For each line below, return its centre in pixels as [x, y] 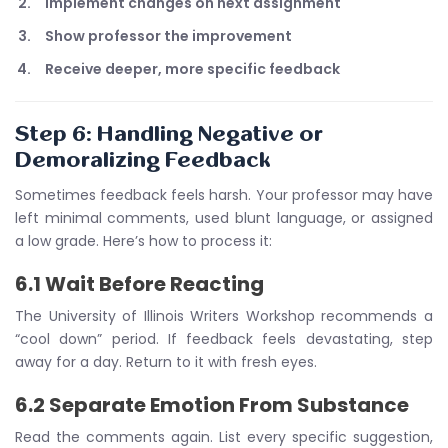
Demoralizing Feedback [143, 160]
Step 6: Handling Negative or [169, 134]
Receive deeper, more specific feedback [192, 69]
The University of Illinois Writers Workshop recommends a [224, 316]
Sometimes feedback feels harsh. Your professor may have [224, 195]
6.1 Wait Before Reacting [139, 284]
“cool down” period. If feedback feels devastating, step [224, 339]
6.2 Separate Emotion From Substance [212, 405]
